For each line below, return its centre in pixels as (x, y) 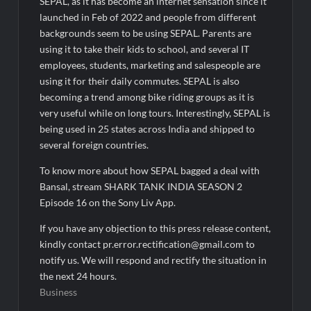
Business (59, 292)
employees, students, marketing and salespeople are (150, 65)
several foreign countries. (94, 144)
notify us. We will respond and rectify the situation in (153, 260)
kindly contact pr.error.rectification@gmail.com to (148, 244)
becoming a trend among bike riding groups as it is (147, 96)
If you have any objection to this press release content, (155, 228)
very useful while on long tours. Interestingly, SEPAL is (155, 112)
